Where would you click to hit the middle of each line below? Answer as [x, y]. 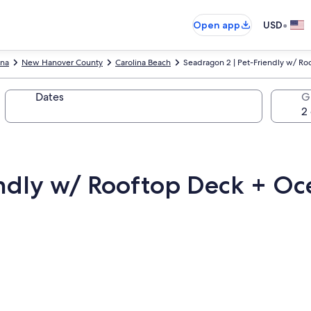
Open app [217, 25]
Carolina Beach [143, 62]
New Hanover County [62, 62]
